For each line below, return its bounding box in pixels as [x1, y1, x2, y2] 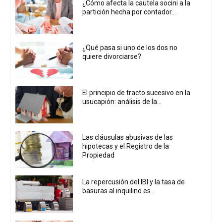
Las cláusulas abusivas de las [82, 133, 173, 141]
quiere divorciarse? [82, 53, 142, 61]
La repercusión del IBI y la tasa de [82, 178, 185, 186]
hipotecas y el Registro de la [82, 142, 169, 150]
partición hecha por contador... [82, 8, 176, 16]
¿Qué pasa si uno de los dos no [82, 44, 178, 52]
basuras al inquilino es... [82, 187, 156, 195]
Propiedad [82, 151, 115, 159]
